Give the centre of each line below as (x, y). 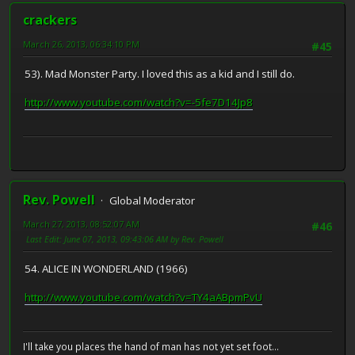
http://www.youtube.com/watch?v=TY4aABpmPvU (143, 298)
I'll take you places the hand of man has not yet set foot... (151, 346)
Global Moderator (152, 200)
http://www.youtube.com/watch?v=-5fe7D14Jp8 (139, 103)
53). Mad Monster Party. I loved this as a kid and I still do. (160, 74)
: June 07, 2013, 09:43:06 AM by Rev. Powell (141, 239)
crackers (50, 19)
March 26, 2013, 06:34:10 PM (81, 44)
